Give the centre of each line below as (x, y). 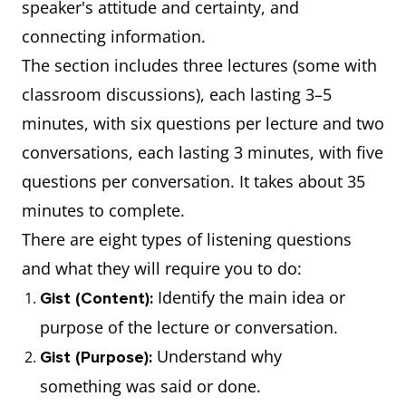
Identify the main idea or (251, 297)
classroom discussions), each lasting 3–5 (177, 94)
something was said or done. (150, 386)
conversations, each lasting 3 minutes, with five (203, 152)
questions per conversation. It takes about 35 (193, 181)
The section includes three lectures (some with (199, 65)
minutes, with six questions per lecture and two (203, 123)
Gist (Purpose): (98, 357)
